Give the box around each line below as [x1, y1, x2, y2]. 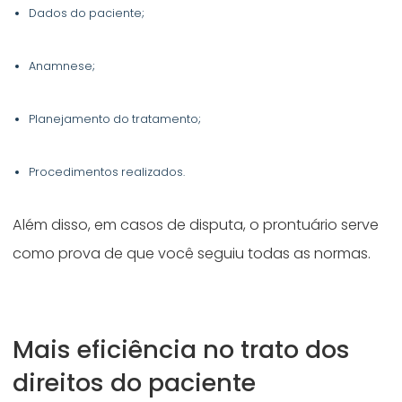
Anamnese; [29, 58, 99, 74]
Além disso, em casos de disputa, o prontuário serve [13, 214, 380, 236]
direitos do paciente [13, 366, 263, 400]
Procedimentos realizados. [29, 164, 188, 180]
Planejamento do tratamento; [29, 111, 205, 127]
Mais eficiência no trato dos [13, 333, 351, 367]
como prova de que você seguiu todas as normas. [13, 243, 375, 265]
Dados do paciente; [29, 5, 148, 22]
